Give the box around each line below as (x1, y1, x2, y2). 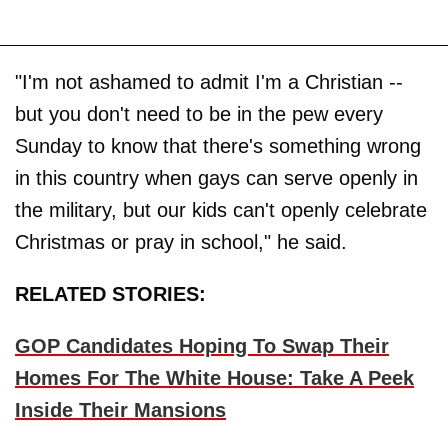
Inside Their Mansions (15, 399, 226, 422)
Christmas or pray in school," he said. (15, 231, 347, 254)
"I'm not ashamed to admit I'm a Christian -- (15, 71, 403, 94)
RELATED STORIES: (15, 283, 206, 306)
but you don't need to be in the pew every (15, 103, 383, 126)
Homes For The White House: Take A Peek (15, 367, 414, 390)
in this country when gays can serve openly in (15, 167, 418, 190)
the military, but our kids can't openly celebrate (15, 199, 427, 222)
